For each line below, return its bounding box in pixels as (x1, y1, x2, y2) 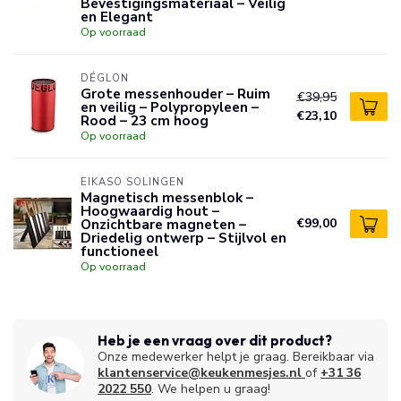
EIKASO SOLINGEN (81, 175, 184, 189)
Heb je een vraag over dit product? (98, 332, 332, 349)
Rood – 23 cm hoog (81, 111, 209, 130)
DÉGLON (81, 72, 129, 85)
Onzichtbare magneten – (81, 215, 246, 234)
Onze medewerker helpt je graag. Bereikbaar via (98, 348, 374, 365)
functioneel (81, 242, 158, 260)
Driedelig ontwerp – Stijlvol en (81, 228, 286, 247)
